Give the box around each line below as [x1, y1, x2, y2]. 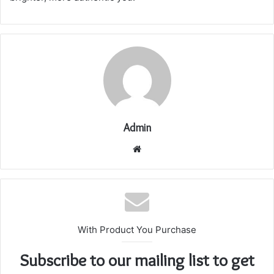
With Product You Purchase [78, 223, 196, 235]
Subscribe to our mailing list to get [20, 249, 254, 270]
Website [141, 142, 176, 154]
